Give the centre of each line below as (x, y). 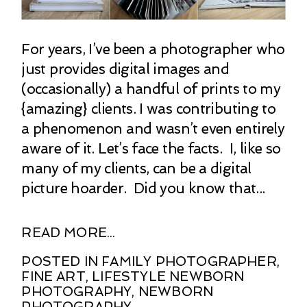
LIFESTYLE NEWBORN (168, 276)
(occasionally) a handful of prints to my (151, 88)
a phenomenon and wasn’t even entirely (153, 128)
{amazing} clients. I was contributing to (149, 108)
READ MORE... (69, 232)
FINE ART (53, 276)
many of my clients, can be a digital (136, 168)
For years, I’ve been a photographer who (153, 49)
